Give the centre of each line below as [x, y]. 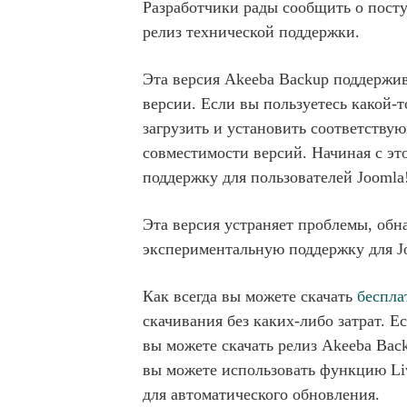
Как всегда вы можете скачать [250, 297]
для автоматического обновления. [261, 395]
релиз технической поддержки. [251, 32]
